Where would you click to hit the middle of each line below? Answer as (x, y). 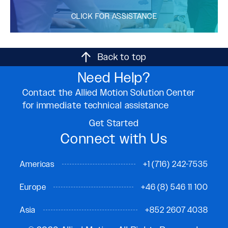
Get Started (114, 123)
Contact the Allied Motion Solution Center (109, 92)
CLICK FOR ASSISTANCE (114, 16)
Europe (33, 187)
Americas (37, 164)
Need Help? (114, 77)
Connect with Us (114, 138)
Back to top (122, 57)
